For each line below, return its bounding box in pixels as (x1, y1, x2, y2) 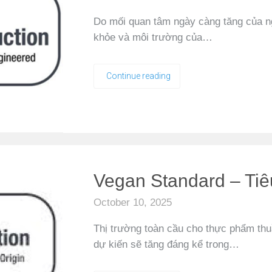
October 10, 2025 (93, 197, 172, 208)
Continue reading (106, 71, 171, 81)
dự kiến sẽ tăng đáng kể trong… (93, 239, 239, 250)
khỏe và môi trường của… (93, 32, 212, 43)
